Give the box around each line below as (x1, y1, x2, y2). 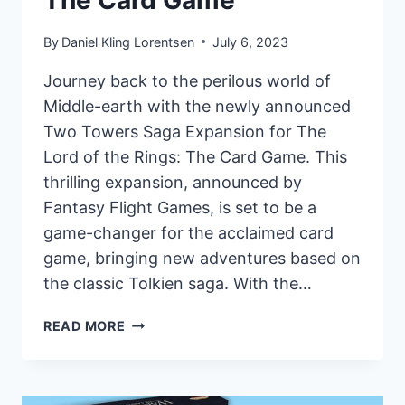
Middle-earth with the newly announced (43, 96, 351, 116)
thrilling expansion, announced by (43, 172, 302, 192)
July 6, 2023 (212, 33, 289, 50)
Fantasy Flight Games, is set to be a (43, 197, 316, 217)
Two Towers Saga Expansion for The (43, 121, 326, 141)
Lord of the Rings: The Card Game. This (43, 146, 347, 166)
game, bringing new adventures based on (43, 248, 361, 268)
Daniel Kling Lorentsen (61, 33, 195, 50)
